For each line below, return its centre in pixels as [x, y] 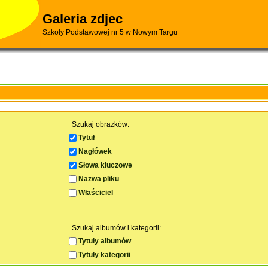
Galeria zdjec [83, 19]
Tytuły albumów [104, 241]
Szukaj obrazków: [100, 124]
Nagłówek [95, 151]
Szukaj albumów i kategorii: [116, 228]
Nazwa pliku [98, 179]
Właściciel [95, 192]
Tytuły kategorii [104, 255]
